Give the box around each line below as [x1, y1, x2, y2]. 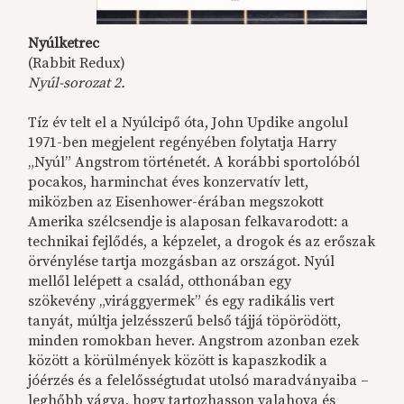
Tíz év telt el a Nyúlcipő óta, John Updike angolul [28, 113, 349, 132]
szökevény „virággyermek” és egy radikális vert [28, 291, 335, 310]
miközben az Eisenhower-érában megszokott [28, 192, 325, 211]
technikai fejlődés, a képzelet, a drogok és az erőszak [28, 232, 376, 251]
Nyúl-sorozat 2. [28, 73, 126, 92]
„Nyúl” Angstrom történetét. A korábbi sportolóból [28, 152, 361, 171]
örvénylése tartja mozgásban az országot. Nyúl [28, 252, 335, 271]
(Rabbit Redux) [28, 53, 126, 72]
